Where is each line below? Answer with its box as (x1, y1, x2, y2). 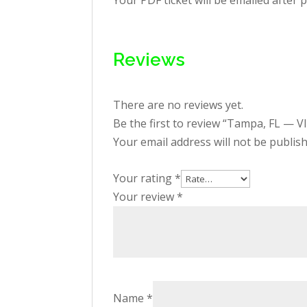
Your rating (113, 171, 175, 186)
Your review (113, 189, 177, 204)
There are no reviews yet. (113, 97, 244, 112)
